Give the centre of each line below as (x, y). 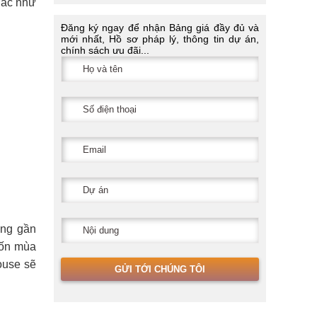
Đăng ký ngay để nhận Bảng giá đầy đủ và (160, 28)
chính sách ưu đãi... (105, 50)
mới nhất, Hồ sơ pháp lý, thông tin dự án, (160, 39)
